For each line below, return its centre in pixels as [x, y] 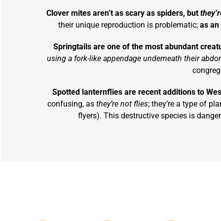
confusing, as [72, 104]
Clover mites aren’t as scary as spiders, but [122, 13]
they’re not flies [122, 104]
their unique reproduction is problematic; [128, 25]
